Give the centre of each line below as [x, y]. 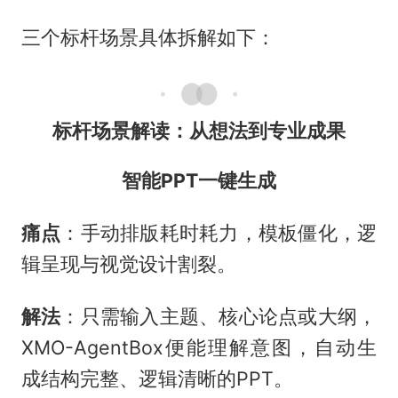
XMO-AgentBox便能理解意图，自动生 [199, 348]
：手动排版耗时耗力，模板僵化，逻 [219, 233]
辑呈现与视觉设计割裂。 [128, 264]
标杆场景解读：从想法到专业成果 [199, 130]
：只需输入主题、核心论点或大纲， [219, 317]
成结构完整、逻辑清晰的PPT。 [157, 379]
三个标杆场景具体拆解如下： [148, 38]
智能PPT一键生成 [199, 181]
